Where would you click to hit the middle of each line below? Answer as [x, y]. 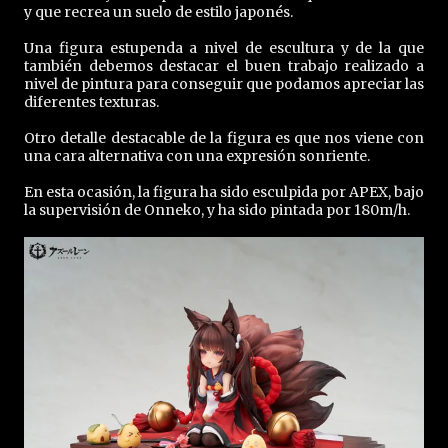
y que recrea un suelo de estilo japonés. [158, 12]
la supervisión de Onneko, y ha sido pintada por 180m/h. [217, 210]
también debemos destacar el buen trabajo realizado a [224, 66]
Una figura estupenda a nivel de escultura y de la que [224, 48]
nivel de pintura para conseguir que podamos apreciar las [224, 84]
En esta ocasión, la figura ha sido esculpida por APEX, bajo [224, 192]
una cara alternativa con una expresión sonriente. [197, 156]
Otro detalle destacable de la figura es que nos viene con [224, 138]
